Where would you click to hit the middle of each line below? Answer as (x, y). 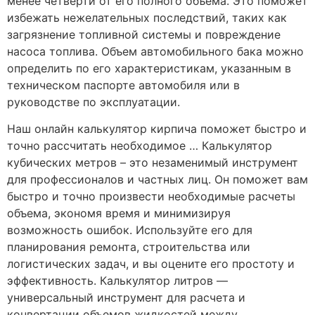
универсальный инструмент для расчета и (126, 298)
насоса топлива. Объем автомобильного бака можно (155, 52)
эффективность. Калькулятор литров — (117, 281)
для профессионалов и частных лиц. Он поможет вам (157, 180)
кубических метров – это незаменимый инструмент (153, 163)
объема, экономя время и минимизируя (119, 213)
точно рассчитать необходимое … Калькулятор (140, 146)
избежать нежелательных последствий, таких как (147, 18)
